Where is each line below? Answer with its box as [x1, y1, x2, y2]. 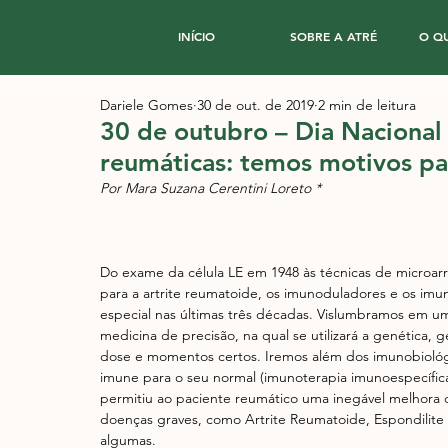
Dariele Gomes [100, 96, 193, 114]
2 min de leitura [318, 96, 416, 114]
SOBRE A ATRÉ [289, 28, 377, 44]
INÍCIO [177, 28, 215, 44]
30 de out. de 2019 [197, 96, 314, 114]
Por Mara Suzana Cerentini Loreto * [100, 179, 321, 197]
